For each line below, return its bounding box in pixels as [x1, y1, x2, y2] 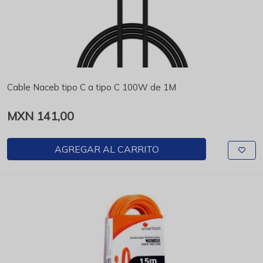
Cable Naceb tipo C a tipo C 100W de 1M [7, 82, 176, 93]
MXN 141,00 [7, 109, 74, 123]
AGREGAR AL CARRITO [54, 143, 159, 155]
